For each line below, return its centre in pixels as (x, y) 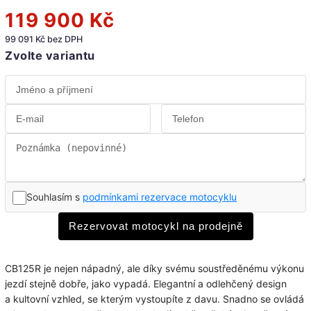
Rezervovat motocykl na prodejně (155, 226)
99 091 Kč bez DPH (44, 40)
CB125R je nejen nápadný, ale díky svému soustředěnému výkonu (154, 269)
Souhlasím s (54, 197)
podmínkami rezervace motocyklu (160, 197)
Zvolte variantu (50, 56)
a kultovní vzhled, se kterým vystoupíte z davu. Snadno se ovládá (154, 299)
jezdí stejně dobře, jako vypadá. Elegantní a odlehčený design (146, 284)
